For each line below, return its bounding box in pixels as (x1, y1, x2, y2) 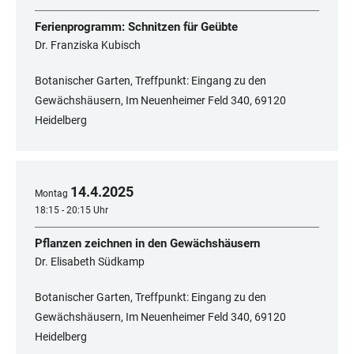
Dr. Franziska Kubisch (35, 39, 141, 52)
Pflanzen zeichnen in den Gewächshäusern (35, 236, 260, 251)
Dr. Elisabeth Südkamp (35, 255, 145, 269)
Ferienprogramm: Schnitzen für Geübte (35, 20, 238, 35)
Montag (35, 188, 68, 200)
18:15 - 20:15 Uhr (35, 205, 108, 217)
